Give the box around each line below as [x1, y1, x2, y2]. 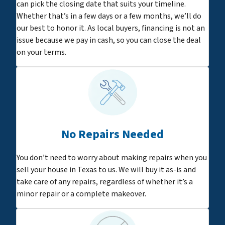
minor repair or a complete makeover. [17, 188, 146, 199]
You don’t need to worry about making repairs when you [17, 152, 207, 163]
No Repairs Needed [61, 125, 164, 143]
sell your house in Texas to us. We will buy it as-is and [17, 164, 196, 175]
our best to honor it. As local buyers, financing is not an [17, 22, 205, 34]
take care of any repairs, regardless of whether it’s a [17, 176, 193, 187]
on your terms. [17, 46, 66, 58]
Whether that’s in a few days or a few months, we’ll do [17, 10, 201, 22]
